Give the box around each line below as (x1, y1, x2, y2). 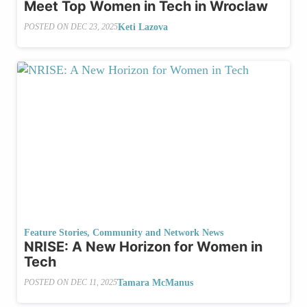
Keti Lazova (118, 21, 168, 32)
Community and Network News (93, 227, 223, 238)
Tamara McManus (117, 277, 193, 288)
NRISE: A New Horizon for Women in (24, 238, 262, 255)
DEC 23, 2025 (71, 22, 118, 32)
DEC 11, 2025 (71, 278, 117, 288)
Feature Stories (24, 227, 87, 238)
